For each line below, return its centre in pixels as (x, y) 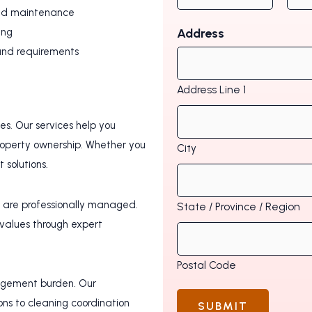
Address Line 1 (211, 90)
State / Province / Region (239, 207)
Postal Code (206, 265)
